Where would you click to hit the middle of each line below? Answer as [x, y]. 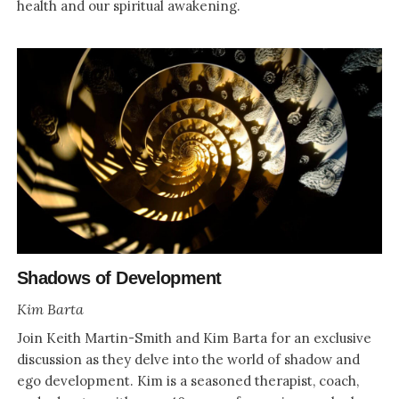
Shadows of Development [119, 277]
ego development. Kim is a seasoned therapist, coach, [187, 380]
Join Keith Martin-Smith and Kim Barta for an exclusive [194, 338]
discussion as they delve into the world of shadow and [188, 359]
